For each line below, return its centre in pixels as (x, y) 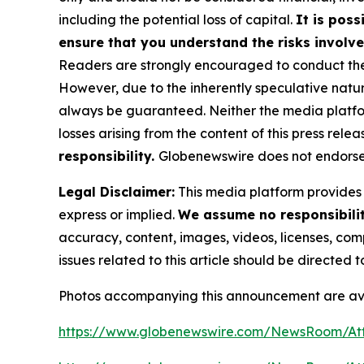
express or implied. (118, 214)
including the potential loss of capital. (177, 19)
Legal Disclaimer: (117, 191)
